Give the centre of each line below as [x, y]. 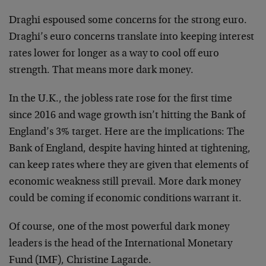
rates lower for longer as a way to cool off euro [114, 54]
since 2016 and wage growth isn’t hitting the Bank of [127, 115]
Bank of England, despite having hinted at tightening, [130, 149]
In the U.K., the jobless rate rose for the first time [121, 99]
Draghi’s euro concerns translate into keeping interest [132, 37]
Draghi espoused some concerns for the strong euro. [128, 20]
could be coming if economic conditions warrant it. [125, 199]
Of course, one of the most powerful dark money [119, 227]
